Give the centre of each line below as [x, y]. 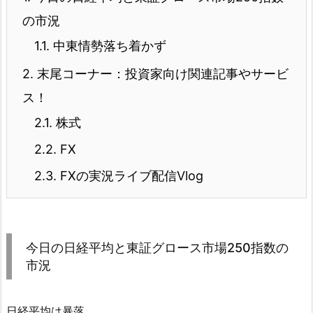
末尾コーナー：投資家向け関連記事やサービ [161, 73]
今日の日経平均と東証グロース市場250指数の [157, 247]
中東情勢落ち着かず [108, 45]
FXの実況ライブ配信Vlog [130, 175]
